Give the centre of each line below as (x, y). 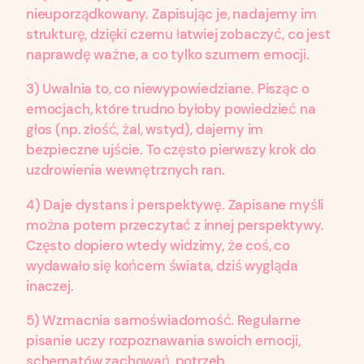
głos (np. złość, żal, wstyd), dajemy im (145, 130)
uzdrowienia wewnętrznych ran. (126, 170)
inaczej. (50, 286)
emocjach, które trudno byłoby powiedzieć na (171, 109)
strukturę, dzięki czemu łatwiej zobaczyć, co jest (178, 35)
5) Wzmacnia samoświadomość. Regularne (163, 321)
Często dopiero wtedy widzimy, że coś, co (158, 245)
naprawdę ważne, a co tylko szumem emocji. (168, 55)
